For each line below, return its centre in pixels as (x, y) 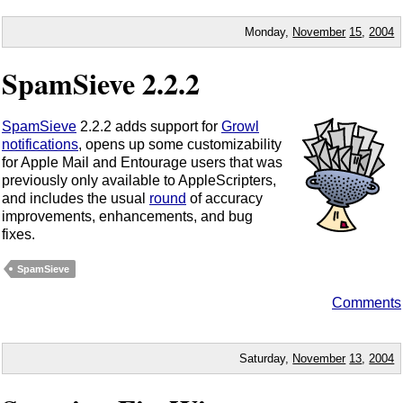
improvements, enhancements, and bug (127, 217)
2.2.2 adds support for (149, 127)
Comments (367, 303)
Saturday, (266, 358)
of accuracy (224, 199)
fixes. (18, 235)
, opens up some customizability (180, 145)
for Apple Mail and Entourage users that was (142, 163)
